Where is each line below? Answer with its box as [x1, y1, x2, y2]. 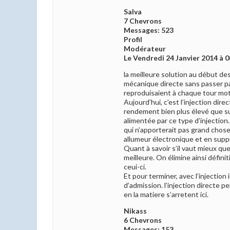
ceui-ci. [124, 162, 146, 171]
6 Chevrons [124, 216, 162, 225]
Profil [124, 35, 142, 44]
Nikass [124, 206, 147, 216]
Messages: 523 [124, 26, 174, 35]
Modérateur [124, 44, 166, 53]
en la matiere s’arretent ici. [124, 190, 208, 199]
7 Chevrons [124, 16, 162, 26]
